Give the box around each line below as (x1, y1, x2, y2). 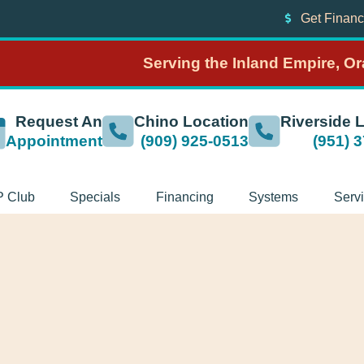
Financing (155, 190, 214, 205)
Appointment (6, 132, 102, 150)
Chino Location (134, 113, 249, 131)
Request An (15, 113, 102, 131)
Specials (70, 190, 121, 205)
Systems (249, 190, 299, 205)
